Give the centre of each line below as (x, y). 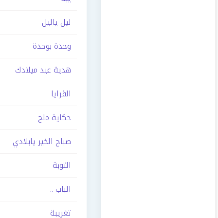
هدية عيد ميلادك (43, 70)
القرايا (61, 94)
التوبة (62, 165)
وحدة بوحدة (52, 46)
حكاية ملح (54, 118)
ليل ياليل (56, 22)
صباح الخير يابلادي (42, 141)
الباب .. (61, 189)
